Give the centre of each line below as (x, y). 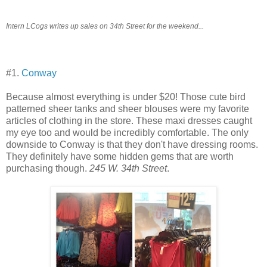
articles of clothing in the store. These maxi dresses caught (129, 120)
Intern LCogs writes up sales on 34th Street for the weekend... (105, 26)
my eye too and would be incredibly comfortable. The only (127, 132)
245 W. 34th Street (128, 168)
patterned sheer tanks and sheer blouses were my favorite (128, 108)
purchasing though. (48, 168)
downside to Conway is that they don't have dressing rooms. (132, 144)
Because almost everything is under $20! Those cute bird (126, 97)
